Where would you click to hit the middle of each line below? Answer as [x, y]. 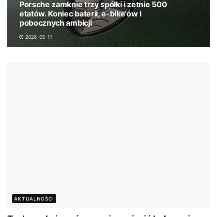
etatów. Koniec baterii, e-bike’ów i [80, 14]
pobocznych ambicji [56, 23]
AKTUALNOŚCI [34, 198]
